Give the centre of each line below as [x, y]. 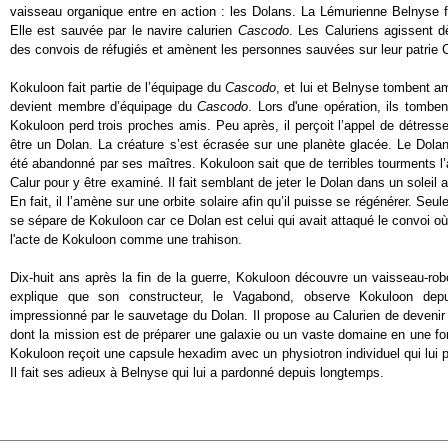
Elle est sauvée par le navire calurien [124, 30]
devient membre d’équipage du [103, 106]
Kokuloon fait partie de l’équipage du [118, 87]
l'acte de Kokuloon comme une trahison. [126, 239]
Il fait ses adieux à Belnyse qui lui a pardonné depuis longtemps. [197, 372]
